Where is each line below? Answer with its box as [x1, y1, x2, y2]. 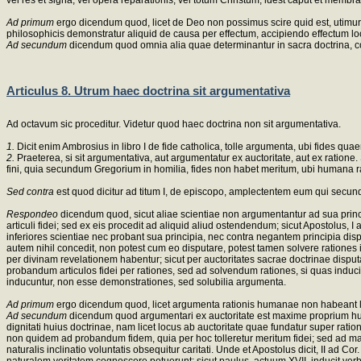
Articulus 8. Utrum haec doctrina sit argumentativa [6, 83, 290, 98]
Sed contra [6, 186, 56, 198]
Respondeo [6, 209, 60, 221]
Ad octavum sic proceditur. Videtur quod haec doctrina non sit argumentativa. [6, 118, 341, 131]
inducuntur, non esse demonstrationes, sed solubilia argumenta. [6, 276, 286, 288]
